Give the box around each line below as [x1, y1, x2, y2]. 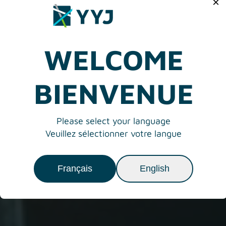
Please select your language [56, 115, 171, 126]
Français [58, 163, 92, 174]
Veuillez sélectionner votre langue [45, 128, 182, 139]
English [140, 163, 169, 174]
